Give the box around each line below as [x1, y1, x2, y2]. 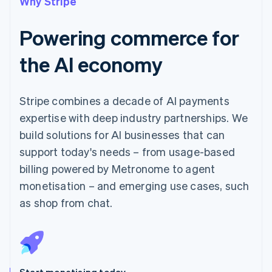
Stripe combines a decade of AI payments [19, 93, 229, 107]
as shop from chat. [19, 195, 113, 209]
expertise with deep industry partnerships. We [19, 110, 248, 124]
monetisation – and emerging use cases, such [19, 178, 250, 192]
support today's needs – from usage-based [19, 144, 236, 158]
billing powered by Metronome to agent [19, 161, 216, 175]
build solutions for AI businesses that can [19, 127, 225, 141]
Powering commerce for [19, 24, 239, 50]
